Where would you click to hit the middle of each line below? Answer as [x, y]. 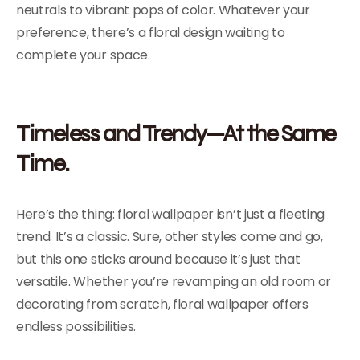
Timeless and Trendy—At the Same [176, 133]
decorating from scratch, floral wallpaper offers [162, 304]
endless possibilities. [76, 327]
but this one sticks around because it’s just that [158, 259]
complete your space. [83, 55]
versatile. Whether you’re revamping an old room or [174, 282]
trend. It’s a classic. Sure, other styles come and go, [170, 237]
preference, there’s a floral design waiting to [151, 33]
